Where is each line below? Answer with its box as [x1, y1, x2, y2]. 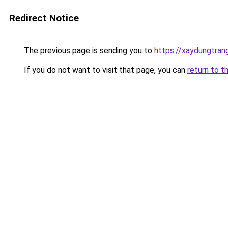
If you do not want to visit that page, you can [22, 65, 187, 75]
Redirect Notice [9, 12, 79, 24]
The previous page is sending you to [22, 46, 154, 55]
